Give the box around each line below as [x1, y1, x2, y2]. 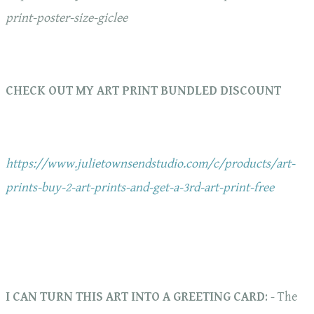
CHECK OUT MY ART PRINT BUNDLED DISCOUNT [6, 83, 281, 99]
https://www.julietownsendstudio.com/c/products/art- [6, 156, 295, 172]
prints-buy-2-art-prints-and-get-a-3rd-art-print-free [6, 180, 274, 196]
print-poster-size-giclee [6, 11, 128, 26]
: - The [265, 289, 297, 305]
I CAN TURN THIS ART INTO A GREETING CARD [6, 289, 265, 305]
